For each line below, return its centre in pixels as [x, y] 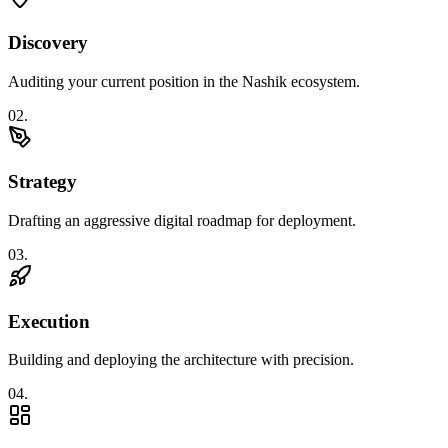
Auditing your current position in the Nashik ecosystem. [184, 81]
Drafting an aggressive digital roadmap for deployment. [182, 220]
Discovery [48, 42]
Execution [49, 321]
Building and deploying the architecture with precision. [181, 360]
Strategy [42, 182]
